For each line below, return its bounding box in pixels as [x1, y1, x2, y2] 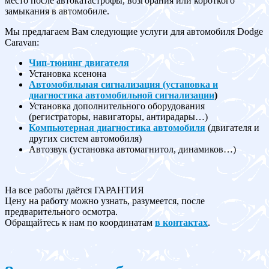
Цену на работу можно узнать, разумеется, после [5, 196, 205, 207]
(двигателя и [205, 122, 259, 133]
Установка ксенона [29, 68, 106, 79]
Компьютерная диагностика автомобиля [29, 122, 205, 133]
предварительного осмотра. [5, 207, 118, 217]
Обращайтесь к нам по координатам [5, 217, 155, 228]
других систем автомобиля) [29, 133, 142, 144]
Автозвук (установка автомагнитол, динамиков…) [29, 144, 236, 155]
